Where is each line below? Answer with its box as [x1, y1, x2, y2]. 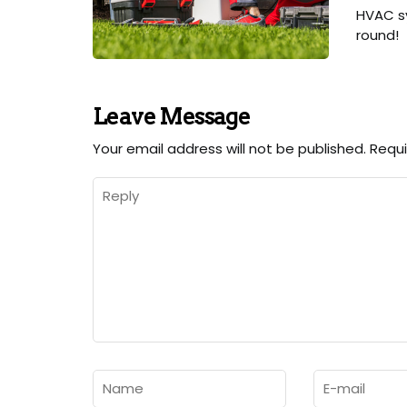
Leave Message [93, 104, 251, 130]
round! [356, 25, 399, 45]
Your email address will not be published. [93, 139, 366, 158]
